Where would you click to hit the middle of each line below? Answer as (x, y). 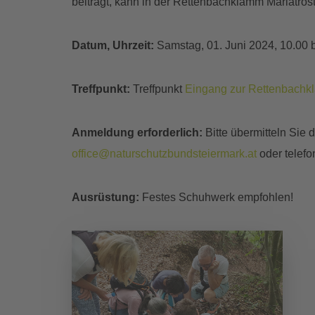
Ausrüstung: (105, 198)
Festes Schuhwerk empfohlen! (216, 198)
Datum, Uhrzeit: (114, 46)
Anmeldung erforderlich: (139, 133)
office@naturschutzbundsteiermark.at (164, 154)
